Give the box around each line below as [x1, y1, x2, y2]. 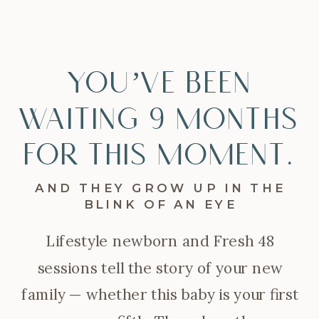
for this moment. [25, 138, 296, 171]
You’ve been [67, 66, 253, 99]
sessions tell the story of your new [37, 258, 283, 278]
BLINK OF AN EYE [83, 196, 238, 211]
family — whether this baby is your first [21, 285, 299, 304]
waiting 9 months [19, 103, 301, 135]
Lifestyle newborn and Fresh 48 [45, 231, 275, 251]
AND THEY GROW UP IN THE [35, 180, 286, 196]
